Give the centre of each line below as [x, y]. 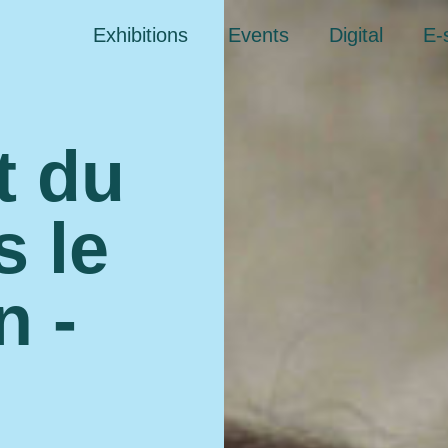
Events [258, 34]
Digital [356, 34]
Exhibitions [140, 34]
